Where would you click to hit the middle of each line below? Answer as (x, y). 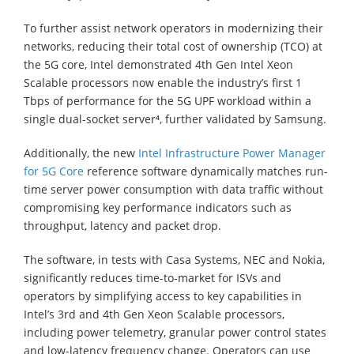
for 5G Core (54, 171)
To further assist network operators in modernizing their (173, 28)
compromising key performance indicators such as (158, 207)
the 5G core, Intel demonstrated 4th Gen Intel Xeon (158, 64)
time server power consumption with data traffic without (173, 189)
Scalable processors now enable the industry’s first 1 (163, 82)
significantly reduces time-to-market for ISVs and (153, 277)
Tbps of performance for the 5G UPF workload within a (168, 100)
